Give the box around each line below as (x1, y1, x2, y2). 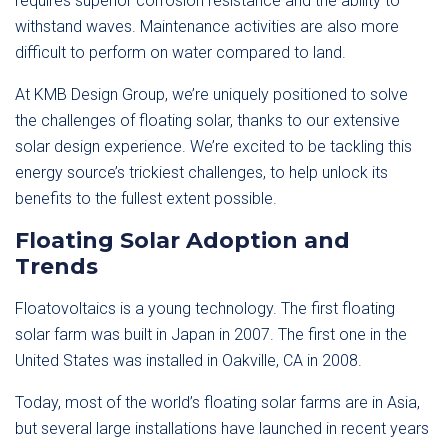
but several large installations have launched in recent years (15, 419, 429, 438)
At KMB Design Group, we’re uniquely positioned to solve (15, 85, 408, 104)
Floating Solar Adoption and (15, 227, 350, 254)
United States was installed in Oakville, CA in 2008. (15, 351, 362, 370)
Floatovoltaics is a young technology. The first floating (15, 299, 395, 318)
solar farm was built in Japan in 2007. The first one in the (15, 325, 407, 344)
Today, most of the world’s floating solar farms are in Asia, (15, 393, 420, 412)
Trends (15, 253, 98, 280)
